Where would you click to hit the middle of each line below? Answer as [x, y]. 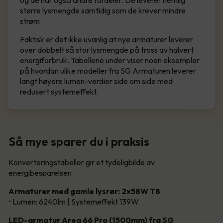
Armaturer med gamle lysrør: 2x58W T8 [84, 191]
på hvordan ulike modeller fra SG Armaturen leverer [108, 71]
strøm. [31, 21]
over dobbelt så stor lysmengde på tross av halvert [107, 50]
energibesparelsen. [41, 173]
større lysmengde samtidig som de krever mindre [103, 11]
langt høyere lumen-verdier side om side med [96, 81]
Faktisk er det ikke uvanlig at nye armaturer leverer [107, 40]
